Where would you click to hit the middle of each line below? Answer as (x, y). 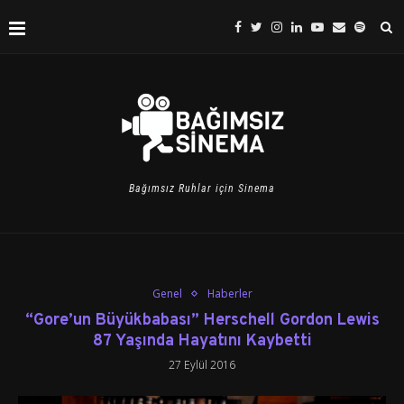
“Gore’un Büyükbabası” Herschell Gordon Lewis (202, 321)
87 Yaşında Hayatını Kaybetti (202, 341)
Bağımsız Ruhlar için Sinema (202, 188)
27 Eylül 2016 (202, 365)
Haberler (230, 294)
